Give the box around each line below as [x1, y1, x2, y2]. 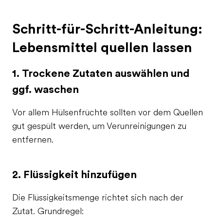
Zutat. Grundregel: [12, 207, 84, 217]
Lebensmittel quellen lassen [12, 40, 192, 54]
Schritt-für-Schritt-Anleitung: [12, 22, 202, 36]
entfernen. [12, 135, 54, 145]
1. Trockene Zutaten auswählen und [12, 68, 190, 79]
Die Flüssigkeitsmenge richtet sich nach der [12, 193, 183, 203]
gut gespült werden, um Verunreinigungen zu [12, 122, 186, 131]
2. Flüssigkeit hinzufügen [12, 169, 137, 180]
